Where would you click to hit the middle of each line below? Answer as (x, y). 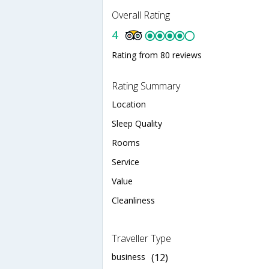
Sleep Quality (137, 123)
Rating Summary (146, 86)
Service (125, 162)
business (128, 256)
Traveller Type (141, 238)
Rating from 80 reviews (157, 55)
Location (129, 104)
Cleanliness (133, 200)
